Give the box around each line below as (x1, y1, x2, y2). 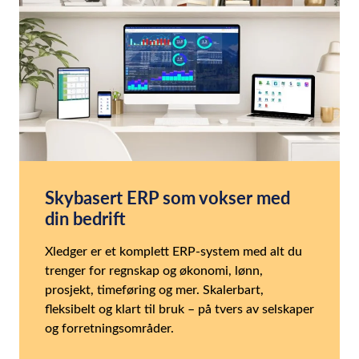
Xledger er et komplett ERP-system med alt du (45, 242, 302, 260)
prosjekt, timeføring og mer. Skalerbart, (45, 280, 264, 298)
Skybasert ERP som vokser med (45, 185, 290, 210)
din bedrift (45, 206, 126, 231)
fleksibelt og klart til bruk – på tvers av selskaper (45, 300, 314, 317)
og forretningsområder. (45, 319, 174, 337)
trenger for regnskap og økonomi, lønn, (45, 261, 263, 279)
